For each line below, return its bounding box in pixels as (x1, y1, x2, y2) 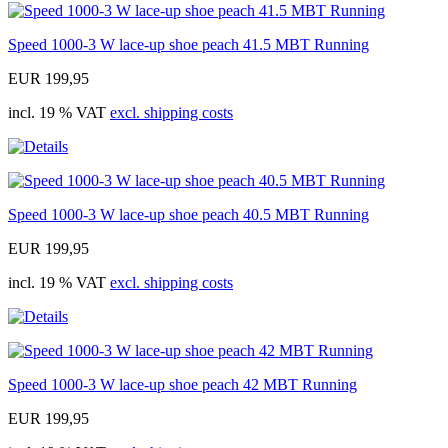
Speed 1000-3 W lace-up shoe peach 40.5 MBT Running (8, 206, 369, 224)
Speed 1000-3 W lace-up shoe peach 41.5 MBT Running (8, 36, 369, 54)
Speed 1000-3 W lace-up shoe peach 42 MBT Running (8, 376, 357, 394)
